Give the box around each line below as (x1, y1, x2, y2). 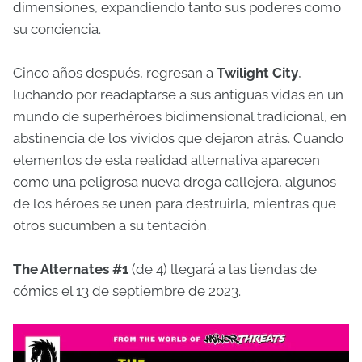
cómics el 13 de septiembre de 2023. (13, 283, 241, 300)
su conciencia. (13, 21, 101, 38)
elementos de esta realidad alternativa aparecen (13, 152, 320, 169)
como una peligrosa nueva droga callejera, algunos (13, 174, 336, 191)
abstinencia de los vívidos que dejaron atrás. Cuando (13, 130, 343, 147)
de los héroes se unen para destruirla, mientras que (13, 196, 336, 213)
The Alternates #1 (13, 261, 128, 278)
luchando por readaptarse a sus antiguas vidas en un (13, 86, 343, 103)
